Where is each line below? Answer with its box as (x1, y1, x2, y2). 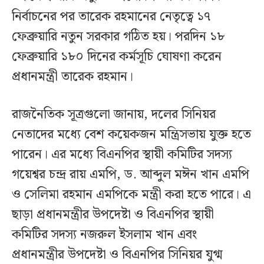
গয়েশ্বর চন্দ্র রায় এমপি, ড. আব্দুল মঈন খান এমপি (12, 164, 249, 185)
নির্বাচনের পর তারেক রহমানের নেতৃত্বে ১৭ (12, 6, 210, 27)
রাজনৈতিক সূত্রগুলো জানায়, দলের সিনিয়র (12, 104, 216, 125)
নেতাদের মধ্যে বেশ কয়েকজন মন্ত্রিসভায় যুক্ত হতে (12, 124, 251, 145)
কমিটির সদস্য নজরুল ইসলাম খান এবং (12, 224, 197, 245)
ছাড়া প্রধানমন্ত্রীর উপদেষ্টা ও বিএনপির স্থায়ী (12, 204, 214, 225)
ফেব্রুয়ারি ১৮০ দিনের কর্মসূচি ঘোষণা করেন (12, 46, 222, 67)
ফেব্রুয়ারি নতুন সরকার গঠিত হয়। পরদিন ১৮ (12, 26, 225, 47)
